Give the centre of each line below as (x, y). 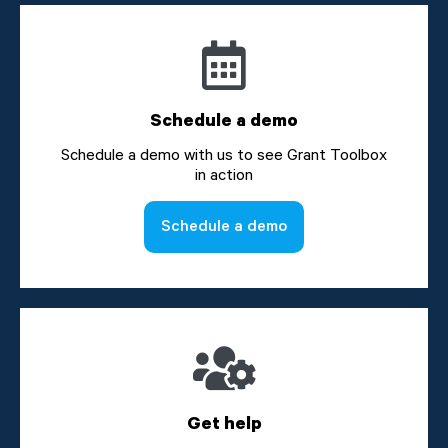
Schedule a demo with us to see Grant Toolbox (224, 155)
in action (224, 175)
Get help (224, 423)
